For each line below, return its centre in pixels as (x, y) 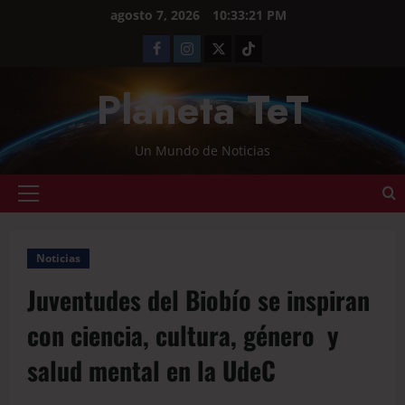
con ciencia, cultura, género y (183, 335)
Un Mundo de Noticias (202, 151)
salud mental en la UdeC (151, 370)
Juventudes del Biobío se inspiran (198, 300)
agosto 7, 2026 (156, 15)
